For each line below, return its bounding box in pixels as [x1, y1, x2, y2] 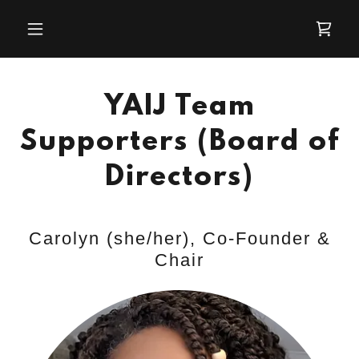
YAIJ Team [103, 91, 256, 123]
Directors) [105, 162, 254, 194]
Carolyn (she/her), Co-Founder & [28, 228, 331, 248]
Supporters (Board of [19, 127, 340, 159]
